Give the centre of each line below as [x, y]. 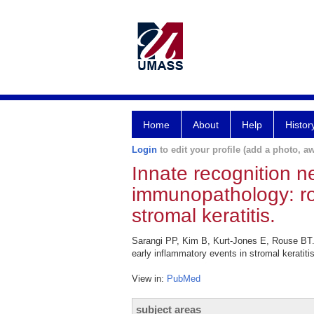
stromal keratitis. [204, 216]
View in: [149, 279]
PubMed [184, 279]
